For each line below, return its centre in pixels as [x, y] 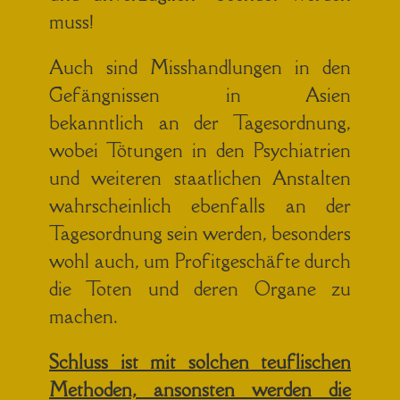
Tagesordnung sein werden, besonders [200, 233]
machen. [83, 316]
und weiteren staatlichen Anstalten [200, 178]
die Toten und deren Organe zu [200, 288]
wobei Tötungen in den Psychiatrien [200, 150]
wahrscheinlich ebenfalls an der [200, 205]
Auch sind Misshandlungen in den [200, 67]
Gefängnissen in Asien [200, 95]
